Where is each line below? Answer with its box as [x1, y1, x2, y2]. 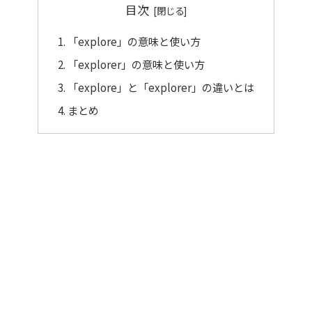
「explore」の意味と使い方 [68, 33, 201, 49]
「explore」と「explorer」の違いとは [68, 79, 255, 95]
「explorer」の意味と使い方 [68, 56, 205, 72]
